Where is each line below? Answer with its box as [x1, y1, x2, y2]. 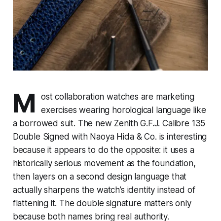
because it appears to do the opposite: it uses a [12, 145, 194, 155]
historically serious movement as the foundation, [12, 158, 196, 168]
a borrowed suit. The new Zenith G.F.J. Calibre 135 [12, 118, 206, 128]
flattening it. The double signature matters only [12, 198, 191, 208]
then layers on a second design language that [12, 171, 187, 182]
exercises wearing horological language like [41, 105, 206, 115]
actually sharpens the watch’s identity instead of [12, 184, 195, 195]
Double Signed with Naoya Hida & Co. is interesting [12, 131, 207, 142]
